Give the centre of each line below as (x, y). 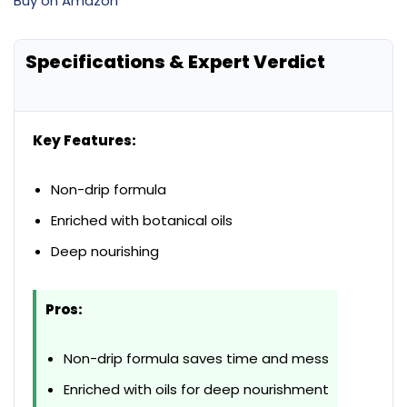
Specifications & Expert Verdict (175, 61)
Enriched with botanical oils (142, 220)
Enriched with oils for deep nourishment (196, 389)
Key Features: (84, 140)
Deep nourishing (105, 251)
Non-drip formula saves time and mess (196, 358)
